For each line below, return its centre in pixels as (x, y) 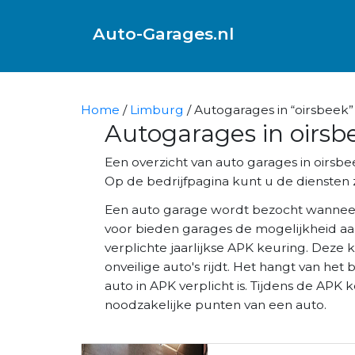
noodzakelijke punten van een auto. (216, 304)
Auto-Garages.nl (163, 33)
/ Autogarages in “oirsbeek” (269, 109)
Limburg (157, 109)
